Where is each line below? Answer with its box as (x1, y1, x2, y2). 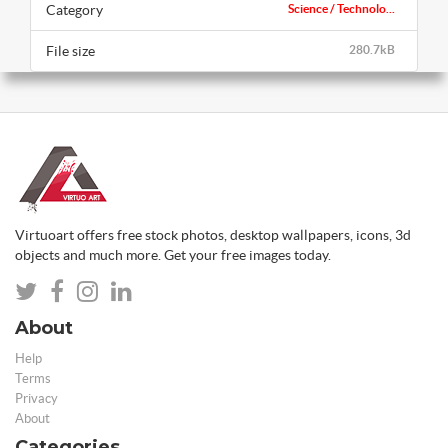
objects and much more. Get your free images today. (15, 246, 331, 263)
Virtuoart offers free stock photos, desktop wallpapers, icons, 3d (15, 226, 411, 243)
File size (46, 42, 95, 59)
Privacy (15, 390, 58, 406)
